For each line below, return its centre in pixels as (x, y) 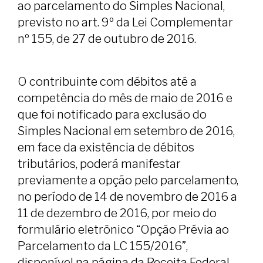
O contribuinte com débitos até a (107, 82)
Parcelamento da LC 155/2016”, (103, 246)
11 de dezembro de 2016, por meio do (117, 213)
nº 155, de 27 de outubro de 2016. (107, 39)
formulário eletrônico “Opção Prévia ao (123, 230)
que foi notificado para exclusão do (112, 115)
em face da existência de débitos (106, 148)
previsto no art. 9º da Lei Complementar (125, 23)
